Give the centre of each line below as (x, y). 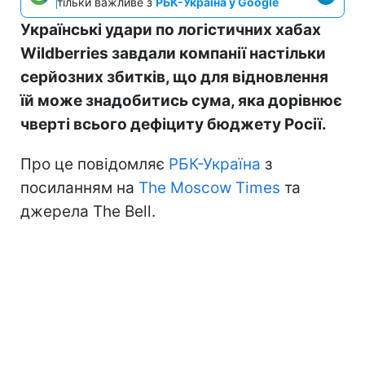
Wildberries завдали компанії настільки (173, 54)
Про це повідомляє (95, 165)
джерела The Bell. (88, 212)
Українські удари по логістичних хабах (171, 30)
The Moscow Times (209, 188)
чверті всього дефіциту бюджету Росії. (174, 125)
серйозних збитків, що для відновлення (174, 77)
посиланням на (79, 188)
